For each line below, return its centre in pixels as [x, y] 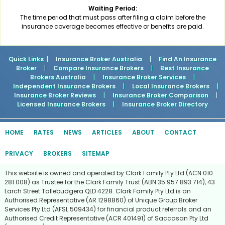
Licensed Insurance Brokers [61, 104]
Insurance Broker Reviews [55, 95]
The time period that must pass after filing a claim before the [113, 18]
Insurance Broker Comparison [160, 95]
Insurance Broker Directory [165, 104]
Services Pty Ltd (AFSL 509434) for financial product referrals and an [108, 209]
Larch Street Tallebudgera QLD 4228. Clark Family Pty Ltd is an [98, 191]
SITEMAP [96, 154]
